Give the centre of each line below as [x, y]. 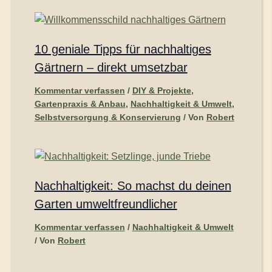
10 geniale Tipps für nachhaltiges [123, 49]
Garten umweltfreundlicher [106, 204]
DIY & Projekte [161, 91]
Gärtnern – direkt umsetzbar [111, 68]
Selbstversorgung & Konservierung [107, 117]
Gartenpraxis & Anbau [80, 104]
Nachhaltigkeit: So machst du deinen [133, 186]
